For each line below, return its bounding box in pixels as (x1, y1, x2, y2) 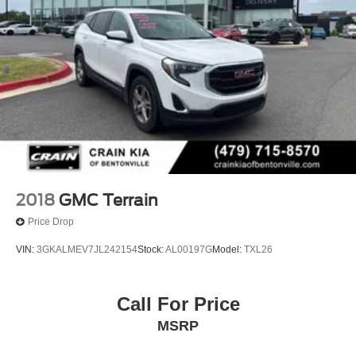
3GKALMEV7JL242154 (37, 243, 137, 255)
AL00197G (165, 243, 212, 255)
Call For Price (116, 293, 240, 315)
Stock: (137, 243, 165, 255)
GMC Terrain (59, 190, 158, 210)
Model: (212, 243, 244, 255)
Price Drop (28, 216, 74, 228)
